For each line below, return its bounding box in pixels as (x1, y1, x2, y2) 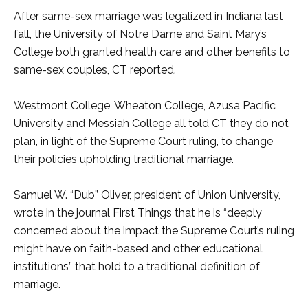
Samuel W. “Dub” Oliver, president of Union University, (14, 188, 280, 201)
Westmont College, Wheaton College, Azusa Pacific (14, 99, 276, 112)
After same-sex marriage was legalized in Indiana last (14, 10, 283, 23)
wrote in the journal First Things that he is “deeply (14, 206, 262, 219)
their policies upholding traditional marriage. (14, 153, 234, 166)
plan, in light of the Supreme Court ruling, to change (14, 135, 273, 148)
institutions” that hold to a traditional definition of (14, 260, 260, 273)
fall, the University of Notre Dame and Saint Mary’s (14, 27, 267, 41)
